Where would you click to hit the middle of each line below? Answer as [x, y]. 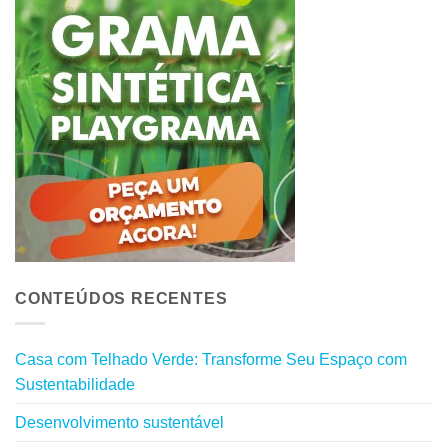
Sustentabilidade [75, 384]
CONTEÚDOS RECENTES [121, 299]
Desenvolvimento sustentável [119, 422]
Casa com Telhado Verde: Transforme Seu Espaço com [211, 359]
